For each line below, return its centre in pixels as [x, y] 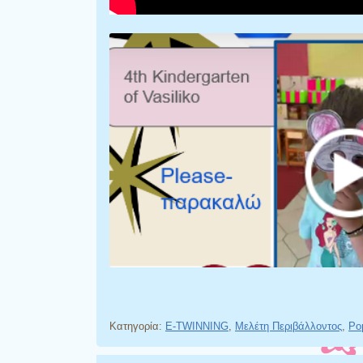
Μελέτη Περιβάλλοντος [288, 326]
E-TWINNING [197, 326]
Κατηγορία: [137, 326]
